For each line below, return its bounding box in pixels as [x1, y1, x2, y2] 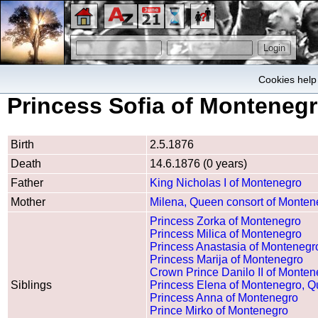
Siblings [11, 278, 52, 291]
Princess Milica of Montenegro [150, 227, 302, 240]
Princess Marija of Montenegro [150, 253, 303, 265]
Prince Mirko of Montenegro [150, 304, 288, 317]
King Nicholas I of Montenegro [150, 176, 302, 189]
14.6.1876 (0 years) [150, 157, 247, 170]
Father [11, 176, 43, 189]
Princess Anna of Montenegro [150, 291, 298, 304]
